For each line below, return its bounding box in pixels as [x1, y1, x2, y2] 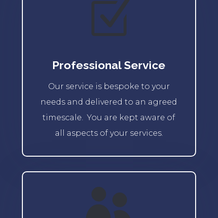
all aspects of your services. [54, 128, 163, 138]
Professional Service [52, 58, 166, 72]
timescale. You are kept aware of [42, 112, 176, 122]
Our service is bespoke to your [48, 81, 170, 91]
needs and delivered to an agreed [40, 97, 178, 107]
